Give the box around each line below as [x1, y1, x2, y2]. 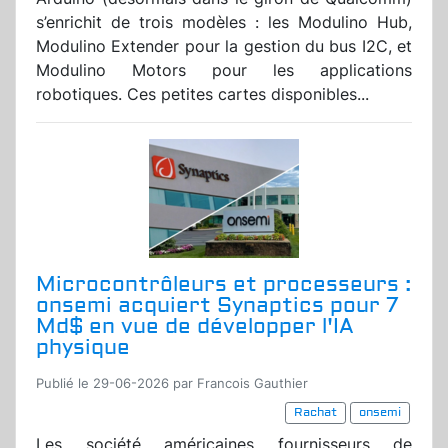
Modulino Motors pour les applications [36, 60, 412, 81]
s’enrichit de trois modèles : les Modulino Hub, [36, 12, 412, 33]
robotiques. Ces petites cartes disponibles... [36, 84, 369, 105]
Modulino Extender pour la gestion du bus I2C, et [36, 36, 412, 57]
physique [36, 334, 130, 362]
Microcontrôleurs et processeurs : [36, 271, 411, 299]
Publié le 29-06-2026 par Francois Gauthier [36, 376, 308, 392]
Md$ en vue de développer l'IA [36, 313, 354, 341]
